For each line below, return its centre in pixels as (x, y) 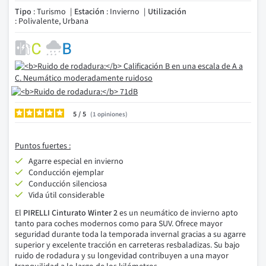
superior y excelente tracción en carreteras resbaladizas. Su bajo (127, 245)
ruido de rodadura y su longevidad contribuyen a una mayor (122, 256)
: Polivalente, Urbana (52, 21)
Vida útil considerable (66, 195)
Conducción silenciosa (68, 184)
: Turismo (49, 12)
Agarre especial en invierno (76, 161)
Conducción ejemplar (66, 173)
